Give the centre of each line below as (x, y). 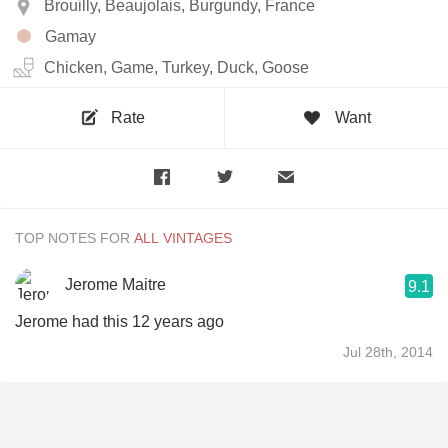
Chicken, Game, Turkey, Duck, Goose (176, 67)
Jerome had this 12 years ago (119, 321)
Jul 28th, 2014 (388, 351)
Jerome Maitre (115, 285)
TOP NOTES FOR (72, 237)
